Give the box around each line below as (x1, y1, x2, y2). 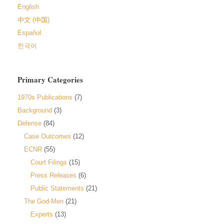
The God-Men (24, 197, 63, 205)
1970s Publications (17, 93, 72, 101)
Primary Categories (17, 73, 83, 85)
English (17, 2, 39, 10)
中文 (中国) (17, 15, 49, 23)
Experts (30, 210, 53, 218)
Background (17, 106, 52, 114)
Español (17, 28, 41, 36)
